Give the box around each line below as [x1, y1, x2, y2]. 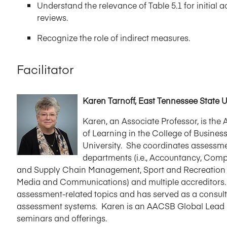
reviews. [37, 11, 68, 23]
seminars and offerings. [17, 212, 107, 223]
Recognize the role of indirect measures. [37, 31, 190, 43]
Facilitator [17, 60, 73, 77]
